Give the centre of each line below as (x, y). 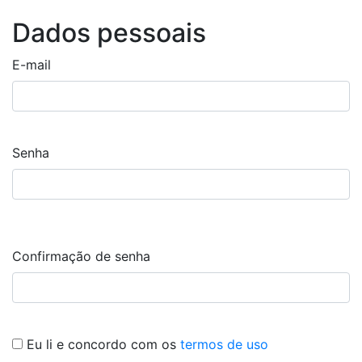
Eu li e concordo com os (103, 344)
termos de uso (224, 344)
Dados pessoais (109, 32)
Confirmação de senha (81, 256)
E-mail (32, 64)
